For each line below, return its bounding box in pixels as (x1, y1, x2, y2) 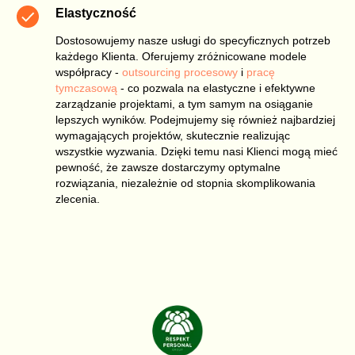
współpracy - (55, 65, 122, 78)
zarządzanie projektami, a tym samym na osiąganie (55, 97, 313, 110)
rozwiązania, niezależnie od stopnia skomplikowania (55, 176, 315, 189)
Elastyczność (55, 6, 136, 20)
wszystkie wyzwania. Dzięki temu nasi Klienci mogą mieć (55, 144, 338, 158)
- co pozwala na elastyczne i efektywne (117, 81, 315, 94)
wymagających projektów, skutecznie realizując (55, 128, 290, 142)
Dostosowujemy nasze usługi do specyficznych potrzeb (55, 33, 330, 47)
